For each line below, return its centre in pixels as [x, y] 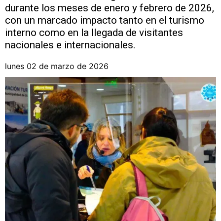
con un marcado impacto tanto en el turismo [105, 20]
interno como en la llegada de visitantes [94, 33]
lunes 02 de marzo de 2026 [57, 66]
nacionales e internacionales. [70, 45]
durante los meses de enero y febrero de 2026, [110, 8]
